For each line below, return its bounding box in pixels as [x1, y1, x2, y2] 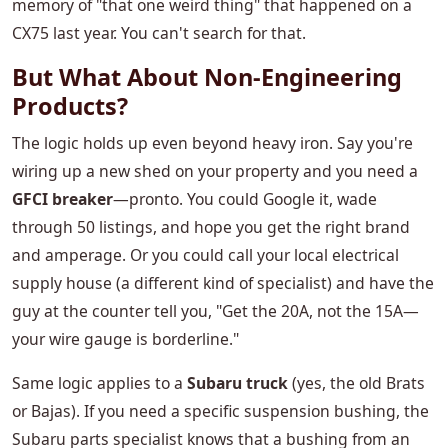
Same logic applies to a [12, 372, 187, 395]
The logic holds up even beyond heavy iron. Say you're [12, 132, 413, 155]
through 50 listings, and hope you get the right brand [12, 216, 410, 239]
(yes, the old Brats [288, 372, 425, 395]
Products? [12, 90, 128, 123]
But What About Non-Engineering [12, 61, 402, 94]
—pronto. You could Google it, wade [113, 188, 377, 211]
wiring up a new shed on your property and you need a [12, 160, 418, 183]
